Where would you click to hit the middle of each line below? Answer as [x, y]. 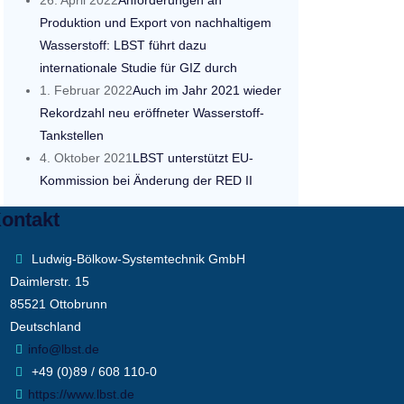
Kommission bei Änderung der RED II [147, 180]
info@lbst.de [63, 349]
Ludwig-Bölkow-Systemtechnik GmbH [136, 259]
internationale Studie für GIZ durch [139, 68]
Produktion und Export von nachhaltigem [156, 23]
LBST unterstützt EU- [193, 158]
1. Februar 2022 [87, 90]
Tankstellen [72, 135]
